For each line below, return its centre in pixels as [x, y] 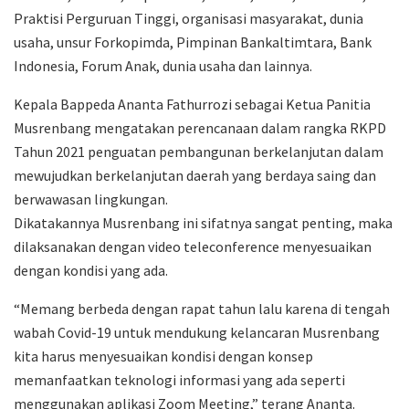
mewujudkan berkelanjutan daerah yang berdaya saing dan [195, 175]
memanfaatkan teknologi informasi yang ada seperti [179, 379]
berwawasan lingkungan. [91, 199]
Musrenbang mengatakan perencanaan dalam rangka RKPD [200, 127]
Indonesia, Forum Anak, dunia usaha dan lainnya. [163, 65]
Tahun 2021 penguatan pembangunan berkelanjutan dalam [199, 151]
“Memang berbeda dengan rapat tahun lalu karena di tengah [202, 308]
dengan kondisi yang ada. [91, 270]
